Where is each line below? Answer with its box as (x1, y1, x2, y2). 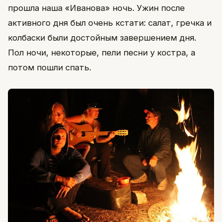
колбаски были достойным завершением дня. (8, 33, 196, 43)
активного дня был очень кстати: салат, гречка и (8, 18, 212, 28)
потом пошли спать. (8, 62, 91, 73)
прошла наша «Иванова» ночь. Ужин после (8, 3, 185, 13)
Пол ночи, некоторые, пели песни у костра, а (8, 48, 195, 58)
